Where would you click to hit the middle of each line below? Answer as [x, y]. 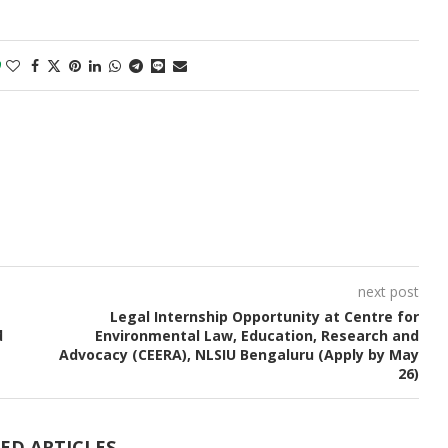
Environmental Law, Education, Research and [256, 336]
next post [388, 292]
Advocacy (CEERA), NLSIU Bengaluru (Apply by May [238, 355]
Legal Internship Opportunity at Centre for [264, 317]
